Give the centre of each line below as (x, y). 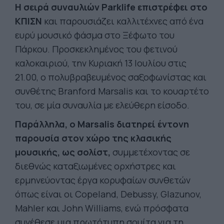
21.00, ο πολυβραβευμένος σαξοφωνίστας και (111, 77)
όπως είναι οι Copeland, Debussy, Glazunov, (108, 194)
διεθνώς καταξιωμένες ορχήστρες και (95, 166)
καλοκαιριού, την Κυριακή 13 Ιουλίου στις (101, 63)
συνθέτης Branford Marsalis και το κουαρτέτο (112, 91)
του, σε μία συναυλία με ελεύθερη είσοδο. (102, 105)
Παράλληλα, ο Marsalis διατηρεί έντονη (102, 124)
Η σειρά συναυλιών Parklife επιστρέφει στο (111, 7)
